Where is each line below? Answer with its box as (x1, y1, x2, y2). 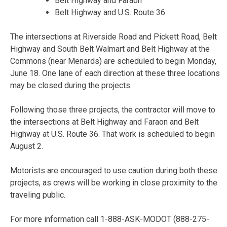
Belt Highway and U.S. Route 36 (55, 7, 165, 17)
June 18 (10, 68, 39, 78)
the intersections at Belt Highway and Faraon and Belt (10, 117, 199, 127)
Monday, (187, 56, 216, 66)
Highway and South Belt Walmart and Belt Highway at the (10, 44, 210, 54)
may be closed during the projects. (10, 80, 132, 90)
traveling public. (10, 190, 65, 200)
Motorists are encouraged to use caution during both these (10, 165, 217, 175)
